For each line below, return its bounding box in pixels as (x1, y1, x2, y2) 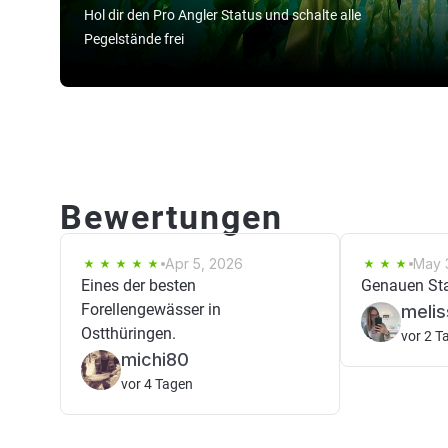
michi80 (121, 349, 189, 370)
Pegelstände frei (84, 31, 184, 47)
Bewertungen (60, 197, 283, 237)
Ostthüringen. (81, 324, 176, 343)
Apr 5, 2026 (165, 255, 243, 272)
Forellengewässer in (81, 300, 221, 319)
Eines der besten (81, 276, 196, 295)
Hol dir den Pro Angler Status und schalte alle (84, 7, 361, 23)
